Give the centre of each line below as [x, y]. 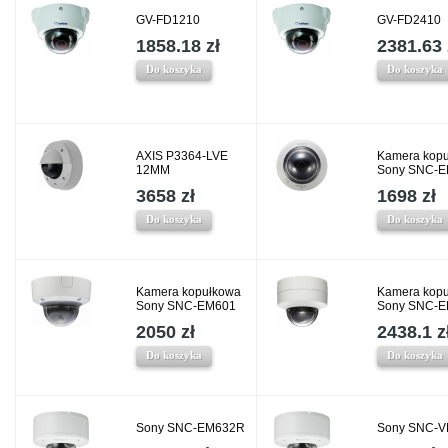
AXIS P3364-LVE [182, 156]
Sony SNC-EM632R [190, 428]
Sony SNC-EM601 [186, 306]
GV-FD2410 [409, 20]
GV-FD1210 [168, 20]
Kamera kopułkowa [188, 292]
